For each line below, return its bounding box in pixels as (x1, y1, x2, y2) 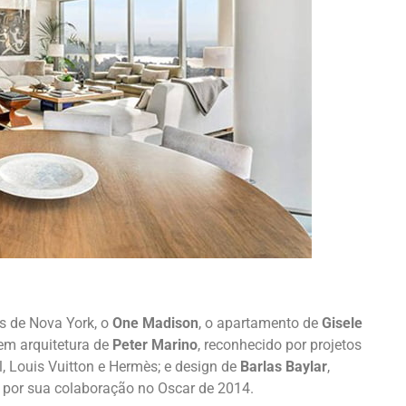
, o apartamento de (198, 314, 322, 332)
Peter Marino (112, 335, 198, 353)
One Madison (112, 314, 198, 332)
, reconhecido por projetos (198, 335, 362, 353)
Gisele (322, 314, 362, 332)
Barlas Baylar (240, 357, 327, 375)
